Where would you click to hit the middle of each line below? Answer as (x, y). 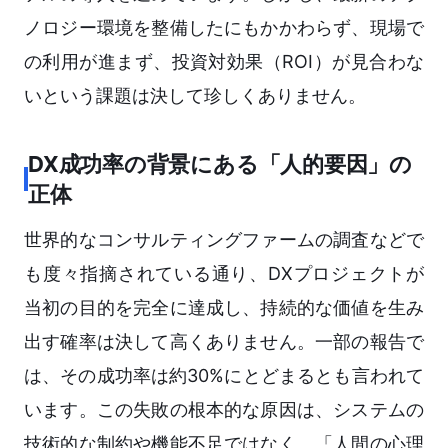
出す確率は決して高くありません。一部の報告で (224, 342)
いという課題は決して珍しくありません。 (195, 96)
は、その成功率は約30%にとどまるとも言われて (224, 376)
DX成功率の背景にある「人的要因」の (220, 164)
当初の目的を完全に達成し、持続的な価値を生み (224, 308)
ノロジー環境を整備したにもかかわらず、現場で (224, 28)
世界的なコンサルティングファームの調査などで (224, 240)
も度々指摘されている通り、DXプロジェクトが (224, 274)
